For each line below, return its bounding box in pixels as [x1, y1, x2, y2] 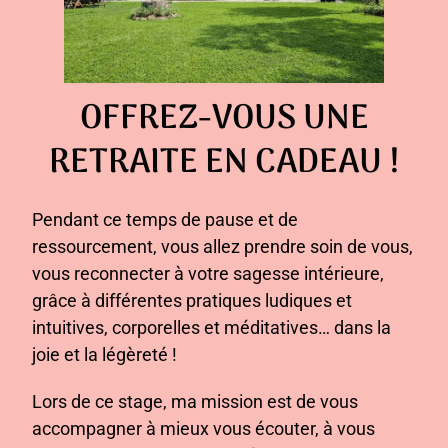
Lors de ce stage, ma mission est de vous [31, 391, 358, 413]
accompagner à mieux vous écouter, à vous [31, 418, 375, 440]
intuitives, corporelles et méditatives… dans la [31, 317, 391, 339]
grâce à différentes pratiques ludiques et [31, 290, 352, 312]
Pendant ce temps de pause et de [31, 209, 298, 231]
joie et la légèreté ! [31, 344, 177, 366]
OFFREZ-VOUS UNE [79, 92, 369, 148]
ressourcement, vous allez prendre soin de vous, [31, 236, 413, 258]
